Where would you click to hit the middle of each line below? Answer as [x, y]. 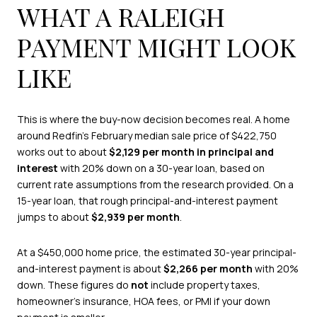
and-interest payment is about [90, 268]
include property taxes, [204, 284]
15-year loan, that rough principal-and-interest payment [148, 201]
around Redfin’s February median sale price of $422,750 [147, 136]
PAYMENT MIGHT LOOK [156, 46]
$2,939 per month [136, 217]
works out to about [63, 152]
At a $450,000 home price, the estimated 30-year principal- [157, 252]
